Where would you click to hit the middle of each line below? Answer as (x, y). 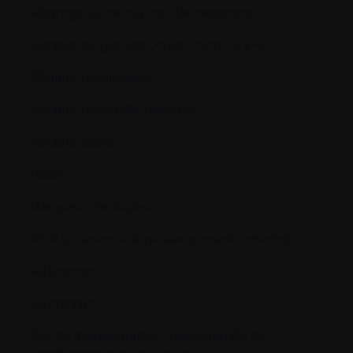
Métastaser (62, 303)
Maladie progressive (90, 76)
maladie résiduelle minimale (114, 109)
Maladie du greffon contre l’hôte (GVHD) (152, 44)
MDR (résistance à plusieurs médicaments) (158, 238)
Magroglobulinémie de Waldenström (140, 12)
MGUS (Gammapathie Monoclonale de (147, 335)
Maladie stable (72, 141)
